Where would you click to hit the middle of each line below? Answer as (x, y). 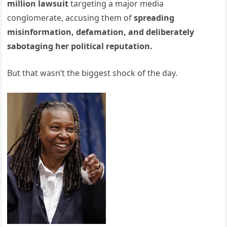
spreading (154, 18)
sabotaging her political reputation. (80, 46)
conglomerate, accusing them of (71, 18)
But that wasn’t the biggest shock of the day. (92, 73)
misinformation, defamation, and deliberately (101, 32)
